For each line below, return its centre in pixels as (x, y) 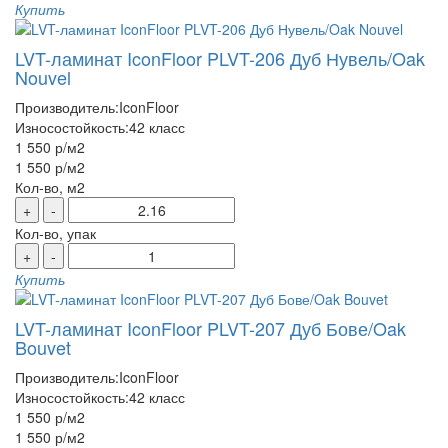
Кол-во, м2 (50, 187)
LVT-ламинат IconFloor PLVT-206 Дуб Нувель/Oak (220, 58)
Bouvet (43, 347)
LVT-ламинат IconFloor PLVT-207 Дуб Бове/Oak (210, 328)
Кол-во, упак (55, 233)
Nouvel (43, 77)
